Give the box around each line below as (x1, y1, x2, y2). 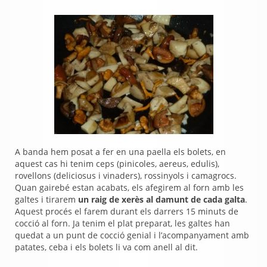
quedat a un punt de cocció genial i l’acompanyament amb (15, 229, 249, 241)
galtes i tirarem (15, 194, 78, 205)
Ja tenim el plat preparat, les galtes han (73, 218, 230, 229)
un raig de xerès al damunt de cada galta (78, 194, 245, 205)
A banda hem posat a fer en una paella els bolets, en (15, 146, 226, 157)
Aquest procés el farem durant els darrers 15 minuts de (15, 206, 238, 217)
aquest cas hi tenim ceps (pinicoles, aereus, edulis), (15, 158, 219, 169)
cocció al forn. (15, 218, 73, 229)
